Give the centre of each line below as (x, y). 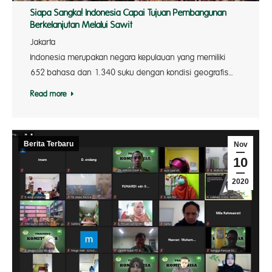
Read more (49, 94)
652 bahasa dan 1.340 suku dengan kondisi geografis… (132, 73)
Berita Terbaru (49, 144)
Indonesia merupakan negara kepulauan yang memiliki (128, 58)
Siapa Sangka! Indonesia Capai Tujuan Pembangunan (128, 13)
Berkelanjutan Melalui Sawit (82, 25)
